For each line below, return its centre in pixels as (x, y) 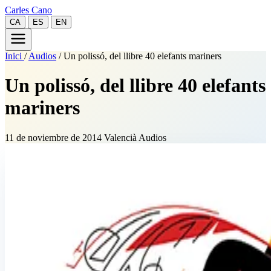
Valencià (121, 137)
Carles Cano (28, 10)
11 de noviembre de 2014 (54, 137)
